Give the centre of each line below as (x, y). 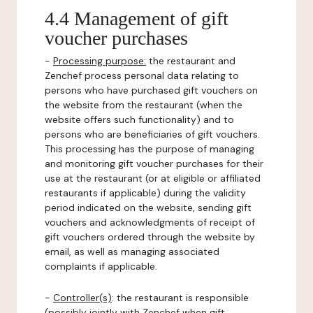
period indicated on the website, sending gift (148, 208)
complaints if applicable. (101, 266)
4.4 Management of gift (137, 19)
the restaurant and (191, 61)
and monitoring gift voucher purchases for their (154, 163)
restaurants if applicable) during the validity (145, 193)
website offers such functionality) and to (139, 119)
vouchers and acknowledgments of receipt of (150, 222)
